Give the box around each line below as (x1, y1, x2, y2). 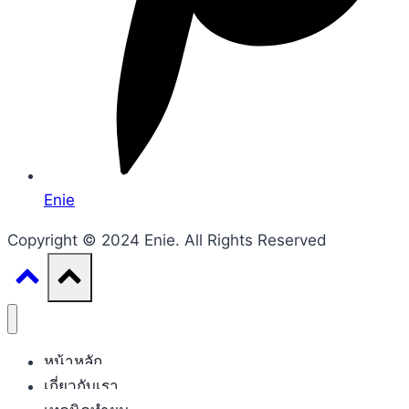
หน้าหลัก (44, 352, 102, 372)
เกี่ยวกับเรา (44, 377, 119, 396)
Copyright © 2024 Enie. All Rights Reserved (7, 231, 327, 250)
